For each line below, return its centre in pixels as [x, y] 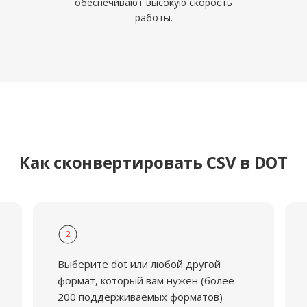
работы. [153, 17]
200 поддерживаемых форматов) [140, 297]
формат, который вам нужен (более [146, 280]
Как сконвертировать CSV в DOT [153, 162]
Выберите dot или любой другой [139, 264]
